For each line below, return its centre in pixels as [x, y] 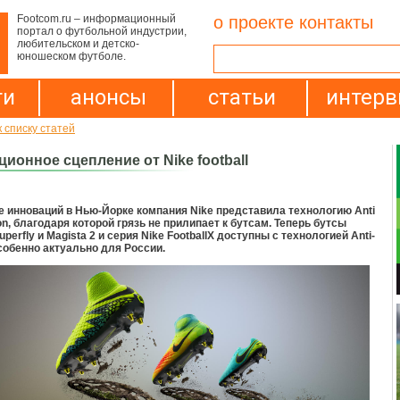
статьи [242, 98]
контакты [336, 22]
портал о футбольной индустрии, [102, 31]
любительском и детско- [78, 44]
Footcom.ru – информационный [96, 19]
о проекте [254, 22]
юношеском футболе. [71, 56]
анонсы [108, 98]
